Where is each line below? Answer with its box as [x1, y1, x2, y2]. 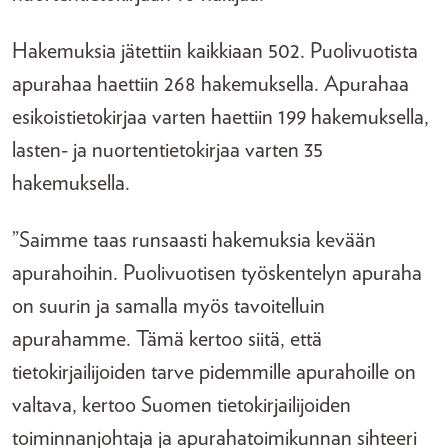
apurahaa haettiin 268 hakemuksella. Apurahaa [12, 73, 409, 95]
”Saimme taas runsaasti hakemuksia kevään [12, 229, 376, 251]
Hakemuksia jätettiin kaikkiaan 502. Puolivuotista [12, 40, 418, 62]
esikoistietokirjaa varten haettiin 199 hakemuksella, [12, 106, 429, 128]
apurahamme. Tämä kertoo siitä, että [12, 328, 322, 350]
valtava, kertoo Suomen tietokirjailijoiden [12, 394, 351, 416]
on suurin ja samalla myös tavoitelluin [12, 295, 325, 317]
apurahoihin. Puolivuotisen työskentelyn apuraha [12, 262, 422, 284]
